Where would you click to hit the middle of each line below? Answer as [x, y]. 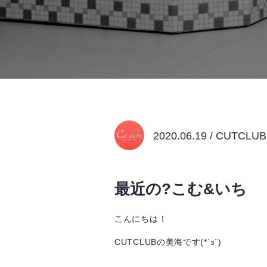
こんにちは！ [141, 219]
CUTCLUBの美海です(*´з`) [168, 242]
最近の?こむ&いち [181, 189]
